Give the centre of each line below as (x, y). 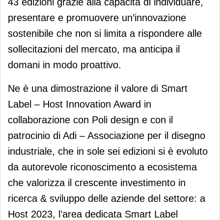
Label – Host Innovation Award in (80, 104)
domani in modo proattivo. (65, 65)
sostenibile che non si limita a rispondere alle (105, 33)
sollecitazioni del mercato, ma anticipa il (94, 49)
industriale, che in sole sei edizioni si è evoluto (108, 151)
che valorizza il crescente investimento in (97, 182)
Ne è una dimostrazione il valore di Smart (98, 88)
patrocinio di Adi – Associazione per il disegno (107, 135)
